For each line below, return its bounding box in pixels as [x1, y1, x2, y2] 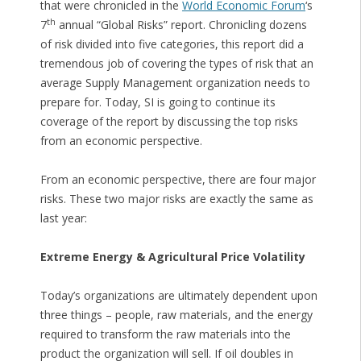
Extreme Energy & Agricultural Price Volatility [39, 249, 305, 265]
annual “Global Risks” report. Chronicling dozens [55, 17, 307, 33]
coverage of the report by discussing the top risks [39, 114, 298, 130]
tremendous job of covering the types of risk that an [39, 56, 313, 72]
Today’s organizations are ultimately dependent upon [39, 288, 317, 304]
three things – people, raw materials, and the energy [39, 307, 313, 323]
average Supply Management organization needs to [39, 75, 310, 91]
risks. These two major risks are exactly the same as [39, 191, 313, 207]
